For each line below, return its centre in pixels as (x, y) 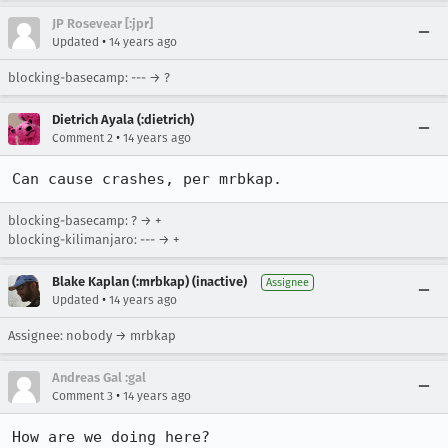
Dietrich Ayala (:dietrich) (123, 119)
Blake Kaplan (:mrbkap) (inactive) (149, 281)
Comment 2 (82, 138)
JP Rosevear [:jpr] (102, 23)
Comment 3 (82, 396)
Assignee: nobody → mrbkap (92, 335)
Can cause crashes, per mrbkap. (147, 179)
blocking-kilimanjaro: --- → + (93, 239)
